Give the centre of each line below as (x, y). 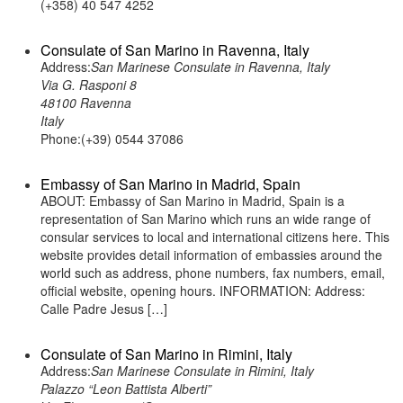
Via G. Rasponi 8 (89, 85)
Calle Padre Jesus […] (104, 309)
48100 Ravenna (86, 103)
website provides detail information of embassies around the (211, 255)
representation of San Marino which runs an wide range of (206, 219)
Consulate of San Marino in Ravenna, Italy (175, 50)
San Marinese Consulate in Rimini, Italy (202, 371)
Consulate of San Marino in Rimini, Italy (166, 354)
